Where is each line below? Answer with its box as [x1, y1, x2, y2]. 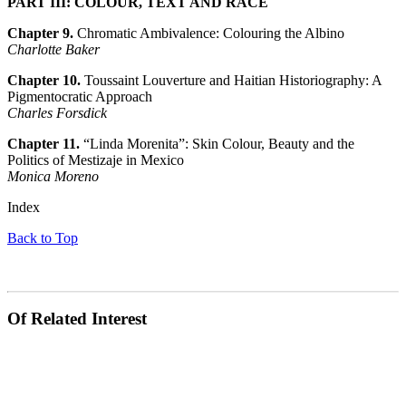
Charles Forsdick [7, 104, 107, 121]
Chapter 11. [7, 135, 80, 151]
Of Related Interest [7, 309, 147, 329]
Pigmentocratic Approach [7, 88, 152, 104]
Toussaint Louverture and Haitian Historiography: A [81, 72, 382, 88]
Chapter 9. [7, 24, 73, 41]
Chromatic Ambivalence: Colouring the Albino [73, 24, 344, 41]
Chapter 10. [7, 72, 81, 88]
